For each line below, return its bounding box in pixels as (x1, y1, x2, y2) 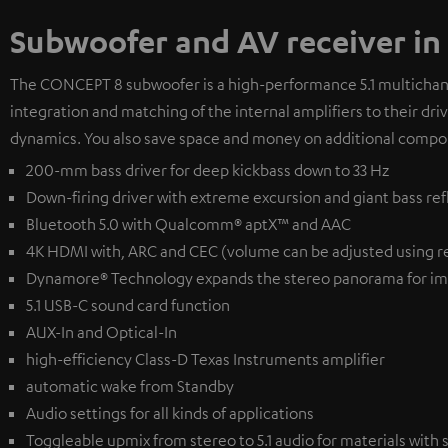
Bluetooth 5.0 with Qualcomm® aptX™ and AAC (26, 214, 351, 235)
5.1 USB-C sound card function (26, 295, 230, 316)
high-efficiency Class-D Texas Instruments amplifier (26, 349, 385, 370)
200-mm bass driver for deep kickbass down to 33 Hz (26, 160, 389, 181)
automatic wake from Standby (26, 376, 234, 397)
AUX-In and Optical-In (26, 322, 177, 343)
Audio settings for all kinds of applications (26, 403, 314, 424)
